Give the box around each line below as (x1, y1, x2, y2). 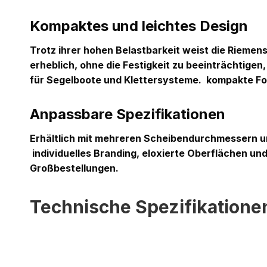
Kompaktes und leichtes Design (30, 17, 248, 35)
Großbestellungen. (30, 162, 119, 174)
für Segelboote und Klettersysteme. (30, 74, 201, 86)
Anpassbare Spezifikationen (30, 105, 225, 123)
